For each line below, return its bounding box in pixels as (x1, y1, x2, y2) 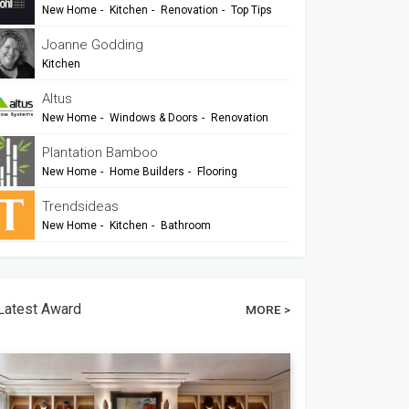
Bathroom (158, 219, 212, 233)
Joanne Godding (42, 37, 144, 54)
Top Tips (228, 4, 273, 17)
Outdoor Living (110, 192, 186, 205)
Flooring (194, 165, 238, 179)
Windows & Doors (107, 111, 199, 125)
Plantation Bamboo (42, 144, 159, 162)
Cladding (52, 192, 100, 205)
